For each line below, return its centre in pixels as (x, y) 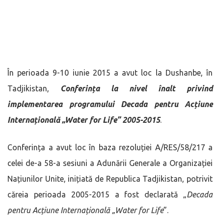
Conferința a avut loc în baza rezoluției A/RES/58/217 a (110, 147)
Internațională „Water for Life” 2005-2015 (84, 120)
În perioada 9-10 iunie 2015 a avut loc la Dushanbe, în (110, 72)
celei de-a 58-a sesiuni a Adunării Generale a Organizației (110, 163)
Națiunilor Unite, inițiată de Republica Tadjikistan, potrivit (110, 179)
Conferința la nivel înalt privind (137, 88)
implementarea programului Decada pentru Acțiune (110, 104)
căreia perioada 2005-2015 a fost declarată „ (97, 194)
